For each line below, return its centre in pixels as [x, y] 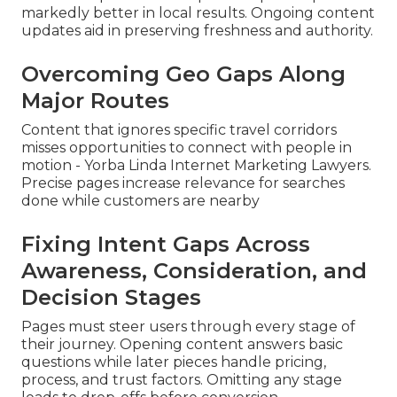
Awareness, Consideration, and [194, 271]
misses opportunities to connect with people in [187, 148]
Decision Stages [111, 298]
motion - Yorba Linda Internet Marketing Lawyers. [196, 166]
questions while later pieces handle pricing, [174, 362]
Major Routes [95, 101]
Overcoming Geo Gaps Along [183, 74]
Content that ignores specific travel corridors [179, 130]
